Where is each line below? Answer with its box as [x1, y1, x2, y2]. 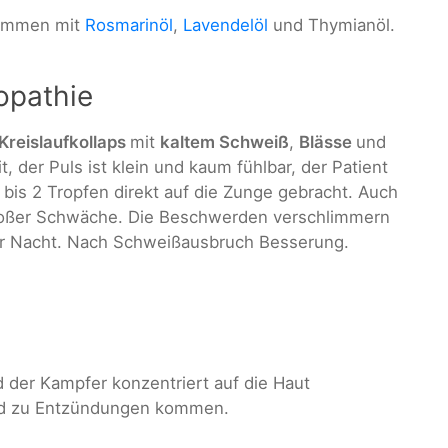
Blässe [299, 131, 356, 152]
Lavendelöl [183, 15, 273, 36]
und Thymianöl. [273, 15, 395, 36]
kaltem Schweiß [160, 131, 289, 152]
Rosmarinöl [80, 15, 173, 36]
